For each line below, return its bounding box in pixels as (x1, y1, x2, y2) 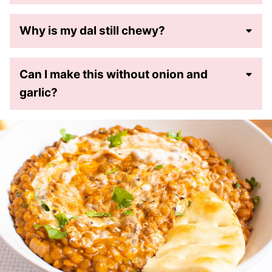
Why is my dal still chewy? (19, 24, 165, 38)
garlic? (19, 86, 58, 100)
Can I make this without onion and (19, 67, 208, 82)
